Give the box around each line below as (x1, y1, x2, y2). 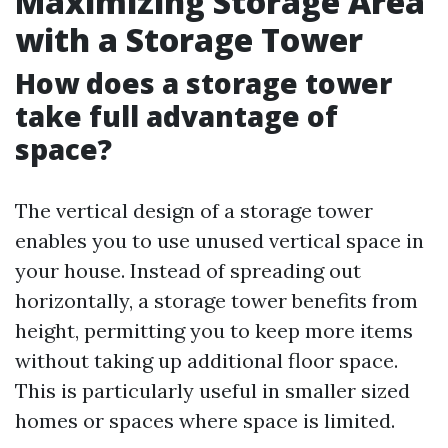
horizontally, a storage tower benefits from (15, 288, 418, 313)
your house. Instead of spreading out (15, 258, 361, 283)
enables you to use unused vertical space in (15, 228, 424, 253)
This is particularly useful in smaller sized (15, 378, 410, 403)
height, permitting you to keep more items (15, 318, 413, 343)
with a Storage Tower (15, 18, 363, 61)
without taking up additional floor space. (15, 348, 398, 373)
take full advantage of (15, 97, 338, 135)
